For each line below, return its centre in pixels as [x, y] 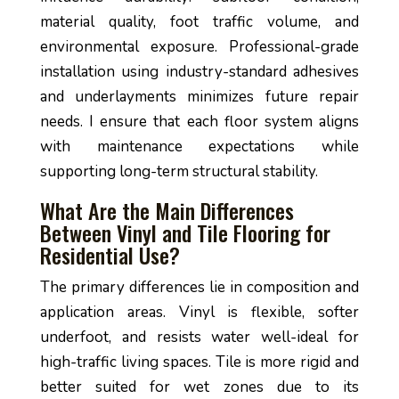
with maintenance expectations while [199, 147]
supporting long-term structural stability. [179, 171]
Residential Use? [110, 255]
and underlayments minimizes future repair [199, 97]
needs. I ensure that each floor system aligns [199, 122]
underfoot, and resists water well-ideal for [199, 337]
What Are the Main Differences [167, 210]
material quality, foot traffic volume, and [199, 22]
